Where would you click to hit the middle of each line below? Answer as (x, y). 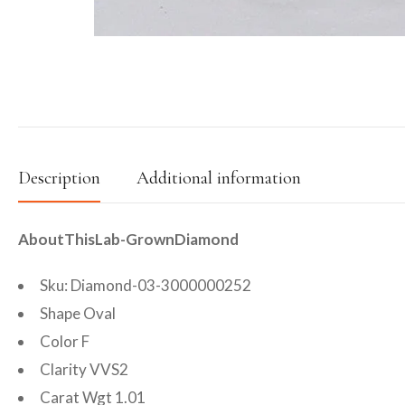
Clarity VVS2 (84, 369)
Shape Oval (78, 313)
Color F (65, 341)
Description (59, 178)
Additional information (219, 178)
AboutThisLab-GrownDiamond (128, 239)
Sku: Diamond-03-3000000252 (146, 285)
